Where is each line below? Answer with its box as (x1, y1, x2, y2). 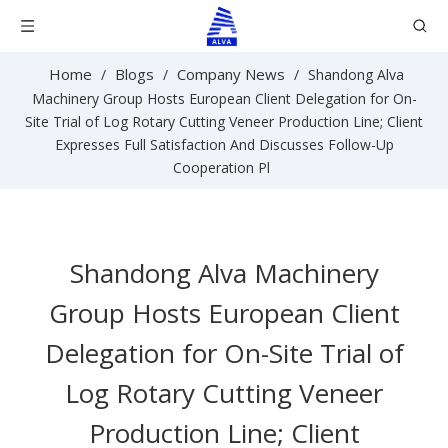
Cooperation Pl (173, 158, 270, 177)
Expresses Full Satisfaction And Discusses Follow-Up (54, 135, 394, 154)
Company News (177, 64, 285, 84)
